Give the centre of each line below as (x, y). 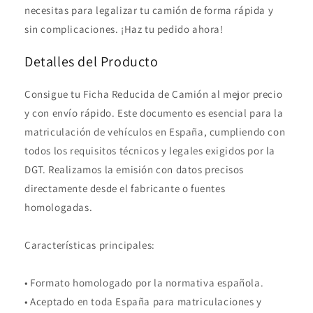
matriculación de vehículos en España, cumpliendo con (155, 132)
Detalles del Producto (92, 62)
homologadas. (59, 208)
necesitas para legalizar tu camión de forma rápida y (149, 10)
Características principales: (90, 245)
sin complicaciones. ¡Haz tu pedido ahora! (124, 29)
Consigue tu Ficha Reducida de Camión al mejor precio (154, 94)
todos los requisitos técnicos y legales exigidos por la (150, 151)
